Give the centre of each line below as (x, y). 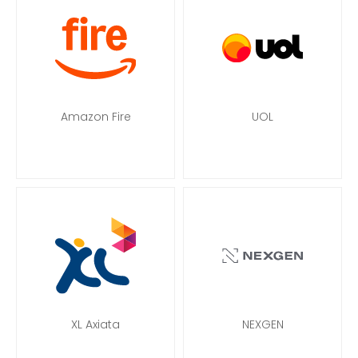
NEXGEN (263, 324)
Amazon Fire (95, 117)
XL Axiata (95, 324)
